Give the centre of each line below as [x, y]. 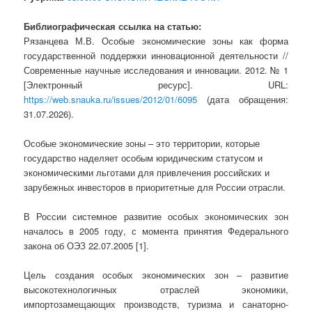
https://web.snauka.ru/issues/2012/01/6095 [111, 99]
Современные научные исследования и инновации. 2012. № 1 [156, 70]
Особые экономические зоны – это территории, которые [142, 143]
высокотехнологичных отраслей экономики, [156, 290]
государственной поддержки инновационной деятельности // [156, 55]
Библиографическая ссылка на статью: [113, 26]
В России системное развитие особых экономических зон [156, 217]
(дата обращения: [243, 99]
